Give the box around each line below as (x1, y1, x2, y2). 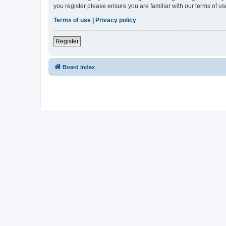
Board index (63, 64, 95, 71)
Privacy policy (95, 17, 136, 24)
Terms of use (53, 17, 91, 24)
